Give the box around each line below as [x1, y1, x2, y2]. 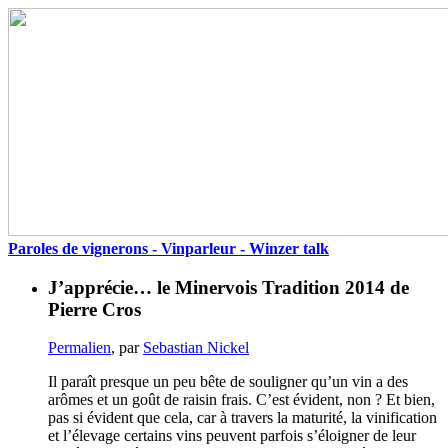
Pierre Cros [48, 298, 141, 320]
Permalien [48, 339, 111, 357]
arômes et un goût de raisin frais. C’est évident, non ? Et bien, [48, 391, 435, 409]
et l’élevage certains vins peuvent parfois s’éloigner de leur [48, 427, 416, 445]
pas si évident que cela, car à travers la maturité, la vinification [48, 409, 437, 427]
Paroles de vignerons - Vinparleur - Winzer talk [8, 240, 329, 257]
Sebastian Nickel [143, 339, 249, 357]
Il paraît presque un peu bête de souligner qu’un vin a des [48, 373, 408, 391]
